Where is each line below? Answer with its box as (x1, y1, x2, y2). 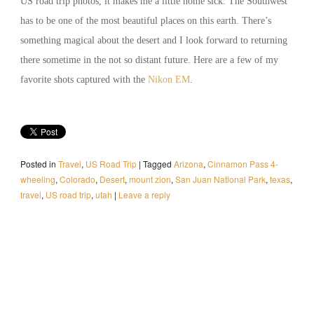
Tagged (142, 158, 172, 170)
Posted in (20, 158, 56, 170)
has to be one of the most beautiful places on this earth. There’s (20, 15, 271, 27)
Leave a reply (118, 189, 170, 201)
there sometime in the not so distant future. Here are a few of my (20, 55, 278, 66)
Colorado (59, 173, 95, 186)
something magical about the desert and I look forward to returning (20, 35, 287, 46)
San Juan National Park (175, 173, 266, 186)
